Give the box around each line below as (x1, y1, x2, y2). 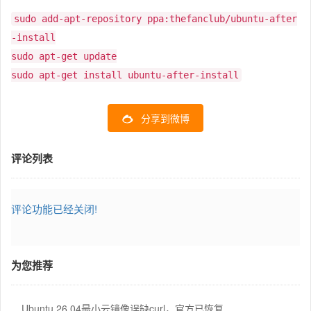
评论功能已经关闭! (11, 201, 97, 216)
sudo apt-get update (11, 50, 117, 62)
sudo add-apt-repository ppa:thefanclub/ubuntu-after (14, 12, 297, 24)
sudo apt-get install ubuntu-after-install (11, 69, 239, 81)
